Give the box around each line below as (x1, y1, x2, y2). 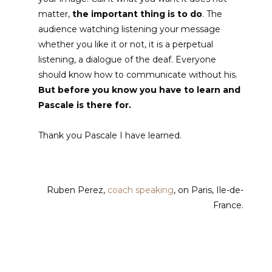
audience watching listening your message (38, 24, 221, 35)
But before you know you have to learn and (38, 84, 241, 96)
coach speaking (107, 185, 174, 196)
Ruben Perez (47, 185, 104, 196)
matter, (38, 8, 73, 20)
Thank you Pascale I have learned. (38, 130, 182, 141)
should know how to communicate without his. (38, 69, 238, 81)
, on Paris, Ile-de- (174, 185, 244, 196)
